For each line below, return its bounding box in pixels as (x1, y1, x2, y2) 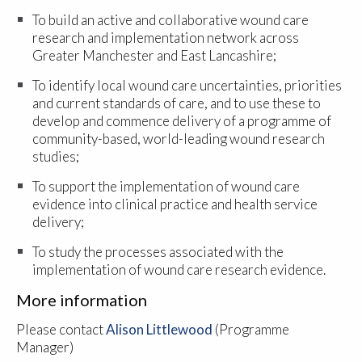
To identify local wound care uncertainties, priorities (32, 77, 342, 95)
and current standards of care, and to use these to (32, 95, 321, 112)
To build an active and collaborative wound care (32, 11, 309, 29)
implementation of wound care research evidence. (32, 261, 326, 279)
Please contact (16, 321, 106, 339)
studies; (32, 148, 79, 166)
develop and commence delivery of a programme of (32, 112, 331, 130)
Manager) (16, 339, 74, 356)
